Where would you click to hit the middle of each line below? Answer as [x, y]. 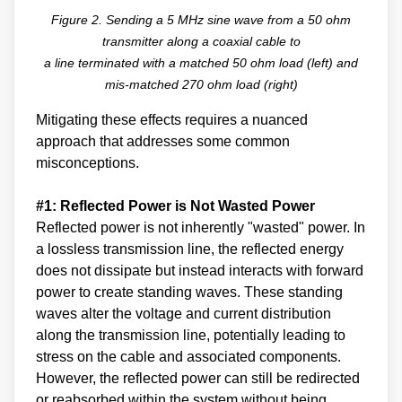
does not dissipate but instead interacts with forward [200, 270]
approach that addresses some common [163, 141]
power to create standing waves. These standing [189, 292]
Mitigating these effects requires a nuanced [172, 119]
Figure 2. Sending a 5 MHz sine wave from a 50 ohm [201, 19]
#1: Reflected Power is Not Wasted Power [175, 205]
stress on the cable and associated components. [188, 356]
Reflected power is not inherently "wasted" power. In [201, 227]
